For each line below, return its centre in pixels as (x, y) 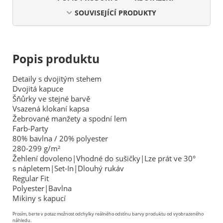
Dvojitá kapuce (38, 88)
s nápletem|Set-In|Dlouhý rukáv (68, 168)
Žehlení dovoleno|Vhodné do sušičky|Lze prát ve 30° (104, 158)
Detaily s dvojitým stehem (57, 78)
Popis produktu (56, 59)
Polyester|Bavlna (42, 188)
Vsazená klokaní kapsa (51, 108)
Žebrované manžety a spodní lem (70, 118)
